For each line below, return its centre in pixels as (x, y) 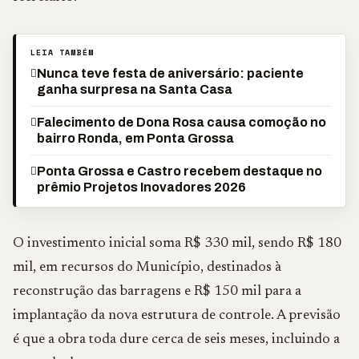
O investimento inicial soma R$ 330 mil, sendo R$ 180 (177, 244)
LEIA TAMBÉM (63, 52)
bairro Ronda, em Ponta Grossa (135, 138)
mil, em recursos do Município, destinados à (147, 268)
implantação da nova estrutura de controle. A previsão (177, 316)
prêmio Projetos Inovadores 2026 (141, 187)
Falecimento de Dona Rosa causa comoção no (182, 122)
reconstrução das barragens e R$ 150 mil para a (157, 292)
